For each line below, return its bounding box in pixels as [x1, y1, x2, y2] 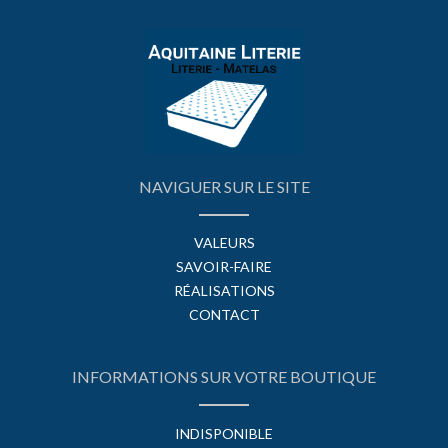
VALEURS [193, 234, 255, 252]
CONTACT [188, 306, 260, 324]
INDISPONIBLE [175, 424, 273, 442]
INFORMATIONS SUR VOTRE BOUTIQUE [72, 366, 376, 386]
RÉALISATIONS [173, 282, 275, 300]
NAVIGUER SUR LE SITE [138, 177, 310, 197]
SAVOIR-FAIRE [176, 258, 272, 276]
